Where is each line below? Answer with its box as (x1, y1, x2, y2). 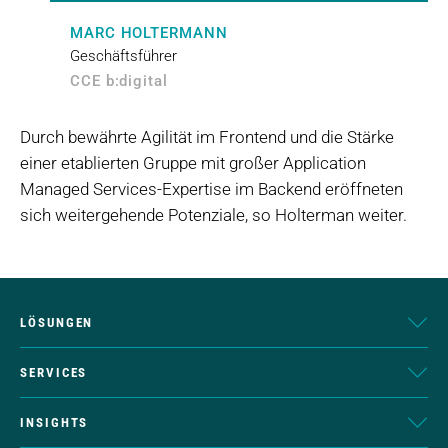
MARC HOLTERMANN (70, 24, 228, 43)
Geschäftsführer (70, 47, 177, 66)
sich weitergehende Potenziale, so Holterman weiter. (20, 205, 407, 226)
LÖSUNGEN (20, 314, 94, 330)
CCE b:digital (70, 72, 168, 91)
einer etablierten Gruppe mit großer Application (20, 153, 366, 174)
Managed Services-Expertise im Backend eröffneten (20, 179, 403, 200)
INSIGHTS (20, 414, 89, 430)
